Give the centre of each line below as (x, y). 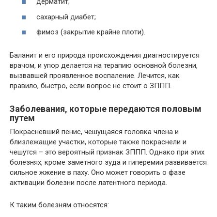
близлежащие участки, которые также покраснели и (98, 142)
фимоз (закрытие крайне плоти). (91, 32)
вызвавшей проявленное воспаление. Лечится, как (95, 76)
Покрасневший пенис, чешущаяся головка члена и (94, 132)
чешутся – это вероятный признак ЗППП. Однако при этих (107, 152)
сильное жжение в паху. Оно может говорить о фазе (98, 172)
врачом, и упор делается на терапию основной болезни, (104, 65)
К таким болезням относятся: (59, 205)
